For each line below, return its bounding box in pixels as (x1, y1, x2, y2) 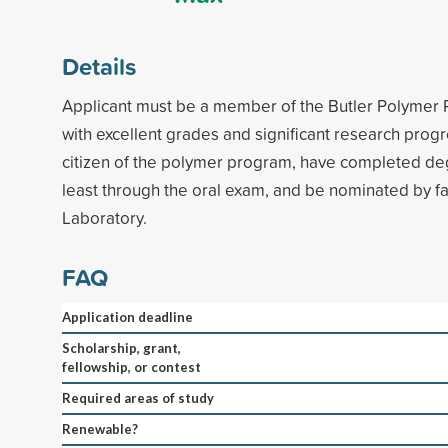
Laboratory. (62, 205, 147, 229)
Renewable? (62, 420, 138, 437)
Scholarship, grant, (62, 339, 181, 356)
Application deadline (62, 308, 193, 325)
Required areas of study (62, 389, 214, 406)
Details (62, 48, 136, 83)
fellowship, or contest (62, 358, 201, 375)
